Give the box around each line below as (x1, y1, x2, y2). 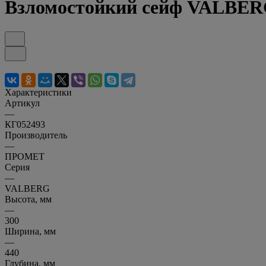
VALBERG (5, 183, 50, 194)
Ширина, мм (5, 226, 56, 236)
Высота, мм (5, 194, 52, 204)
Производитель (5, 129, 67, 140)
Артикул (5, 97, 40, 108)
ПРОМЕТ (5, 151, 45, 161)
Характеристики (5, 87, 72, 97)
